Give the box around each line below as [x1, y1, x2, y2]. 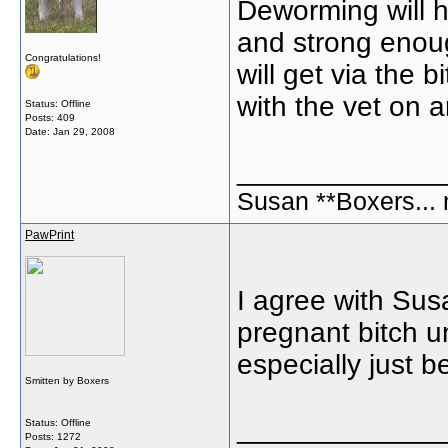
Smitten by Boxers [25, 375, 109, 386]
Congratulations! [25, 52, 101, 63]
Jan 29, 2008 [53, 126, 115, 137]
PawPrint [25, 228, 74, 242]
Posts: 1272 [25, 431, 81, 442]
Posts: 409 [25, 112, 75, 123]
